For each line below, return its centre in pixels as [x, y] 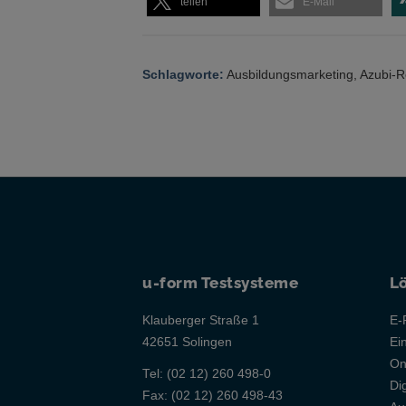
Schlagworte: [183, 74]
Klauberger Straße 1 [201, 320]
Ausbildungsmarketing [290, 74]
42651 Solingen [187, 342]
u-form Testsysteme [220, 283]
